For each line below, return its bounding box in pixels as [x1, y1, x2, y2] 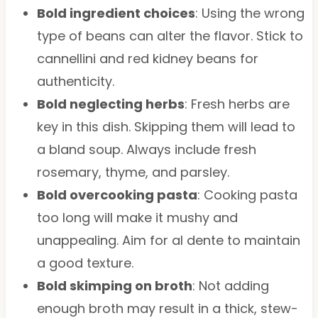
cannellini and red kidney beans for [36, 49, 258, 67]
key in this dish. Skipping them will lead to [36, 117, 295, 136]
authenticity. [36, 72, 114, 90]
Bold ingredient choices [36, 4, 195, 22]
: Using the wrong [194, 4, 305, 22]
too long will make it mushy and [36, 208, 238, 226]
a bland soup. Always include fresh [36, 140, 256, 158]
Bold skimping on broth [36, 276, 192, 295]
